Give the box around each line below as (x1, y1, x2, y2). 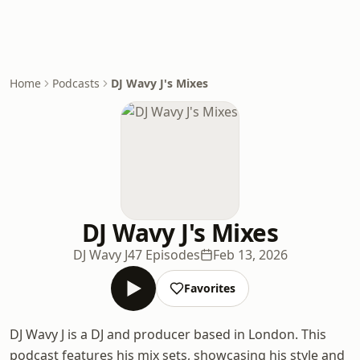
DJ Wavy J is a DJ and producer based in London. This (10, 325, 326, 343)
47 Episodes (127, 246, 200, 264)
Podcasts (52, 76, 100, 91)
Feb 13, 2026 (212, 246, 288, 264)
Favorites (184, 280, 235, 296)
